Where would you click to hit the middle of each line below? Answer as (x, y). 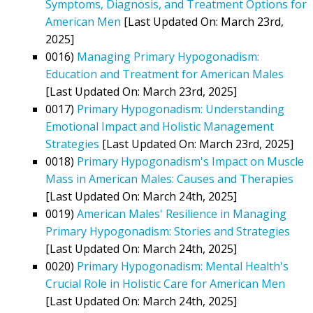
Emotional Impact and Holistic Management (160, 126)
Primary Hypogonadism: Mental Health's (183, 266)
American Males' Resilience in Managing (182, 213)
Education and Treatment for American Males (165, 74)
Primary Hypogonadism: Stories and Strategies (168, 231)
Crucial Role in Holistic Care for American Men (165, 283)
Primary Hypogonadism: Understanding (181, 109)
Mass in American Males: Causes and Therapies (169, 179)
